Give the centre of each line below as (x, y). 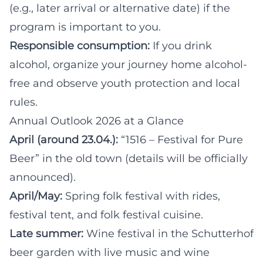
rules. (23, 102)
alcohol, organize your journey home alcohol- (128, 64)
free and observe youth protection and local (125, 83)
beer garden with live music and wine (109, 252)
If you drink (181, 45)
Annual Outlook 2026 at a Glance (97, 121)
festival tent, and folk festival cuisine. (106, 215)
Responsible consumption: (80, 45)
